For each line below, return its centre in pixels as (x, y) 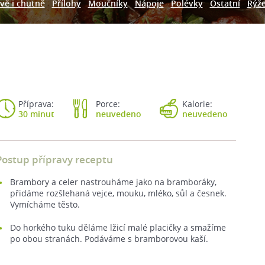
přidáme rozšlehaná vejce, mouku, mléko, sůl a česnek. (118, 193)
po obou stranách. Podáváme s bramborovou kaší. (109, 239)
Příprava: (36, 104)
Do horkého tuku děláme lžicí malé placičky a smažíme (118, 227)
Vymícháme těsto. (45, 204)
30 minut (36, 114)
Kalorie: (197, 104)
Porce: (108, 104)
